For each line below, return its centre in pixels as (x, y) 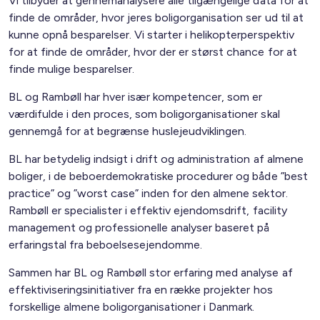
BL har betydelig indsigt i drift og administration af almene (156, 159)
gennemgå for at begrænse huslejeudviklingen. (129, 131)
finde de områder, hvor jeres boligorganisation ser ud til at (156, 17)
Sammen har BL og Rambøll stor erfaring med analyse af (151, 272)
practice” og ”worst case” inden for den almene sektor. (148, 193)
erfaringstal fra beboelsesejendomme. (106, 245)
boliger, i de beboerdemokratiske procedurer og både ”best (158, 176)
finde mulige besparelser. (72, 69)
